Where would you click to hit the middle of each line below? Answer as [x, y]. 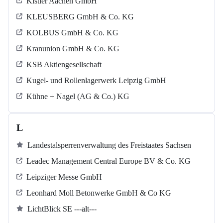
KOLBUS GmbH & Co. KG [72, 33]
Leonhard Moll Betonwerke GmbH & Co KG [99, 193]
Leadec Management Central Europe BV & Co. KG [109, 161]
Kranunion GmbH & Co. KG [73, 49]
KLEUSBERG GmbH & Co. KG [80, 17]
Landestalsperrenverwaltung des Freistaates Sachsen [109, 145]
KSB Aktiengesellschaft [64, 65]
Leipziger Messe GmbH [64, 177]
